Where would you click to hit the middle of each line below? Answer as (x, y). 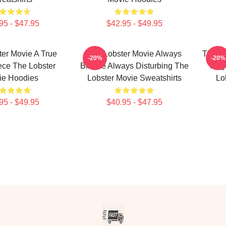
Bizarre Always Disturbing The (134, 66)
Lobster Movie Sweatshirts (134, 78)
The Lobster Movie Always (134, 54)
